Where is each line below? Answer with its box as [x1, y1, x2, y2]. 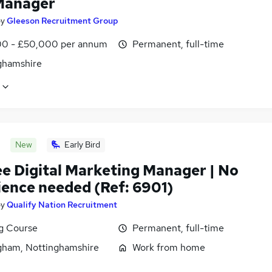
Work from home [132, 241, 205, 254]
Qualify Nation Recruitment [7, 199, 117, 211]
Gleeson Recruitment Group [7, 15, 118, 27]
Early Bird [64, 139, 100, 151]
